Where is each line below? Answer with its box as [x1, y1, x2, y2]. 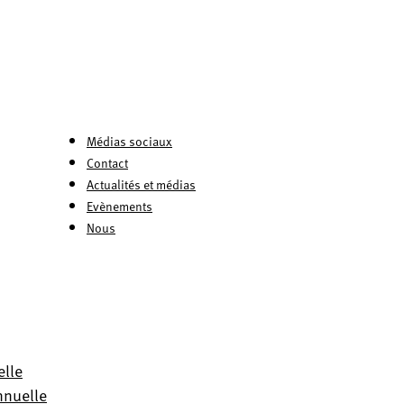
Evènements [87, 197, 152, 216]
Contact [87, 153, 128, 172]
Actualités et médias [87, 175, 196, 194]
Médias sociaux [87, 132, 172, 151]
